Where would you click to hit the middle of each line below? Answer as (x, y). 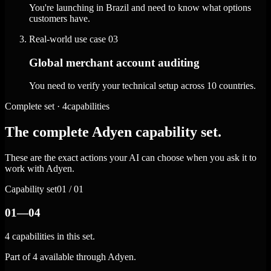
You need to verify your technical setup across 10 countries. (142, 86)
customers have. (60, 18)
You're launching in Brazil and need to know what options (140, 7)
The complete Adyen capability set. (113, 132)
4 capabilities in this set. (50, 236)
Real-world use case (67, 39)
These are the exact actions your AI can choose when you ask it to (131, 158)
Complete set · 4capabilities (57, 106)
